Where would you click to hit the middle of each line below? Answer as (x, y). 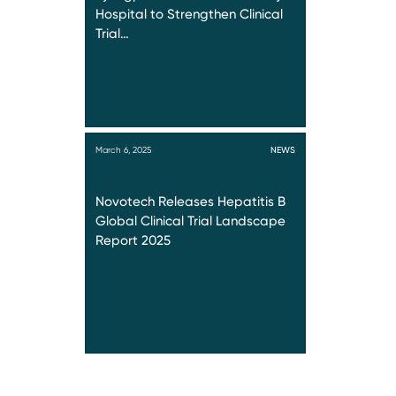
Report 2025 (133, 241)
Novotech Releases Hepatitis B (190, 202)
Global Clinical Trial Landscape (190, 221)
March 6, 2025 (123, 150)
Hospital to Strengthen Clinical (189, 15)
